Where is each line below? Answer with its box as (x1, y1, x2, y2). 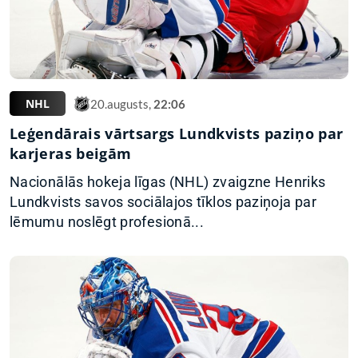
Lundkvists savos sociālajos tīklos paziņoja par (10, 193, 316, 211)
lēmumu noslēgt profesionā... (10, 213, 205, 231)
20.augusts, (90, 96, 153, 111)
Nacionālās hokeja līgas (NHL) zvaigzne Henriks (10, 173, 326, 191)
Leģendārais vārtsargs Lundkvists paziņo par (10, 124, 344, 144)
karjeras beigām (10, 144, 132, 164)
